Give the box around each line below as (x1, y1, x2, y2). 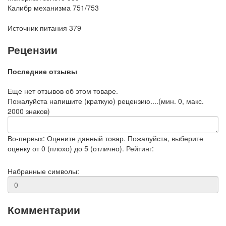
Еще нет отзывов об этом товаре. (8, 85, 118, 96)
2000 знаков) (8, 105, 50, 116)
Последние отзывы (8, 66, 77, 77)
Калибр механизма (8, 3, 71, 13)
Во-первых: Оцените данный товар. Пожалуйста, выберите (8, 133, 203, 143)
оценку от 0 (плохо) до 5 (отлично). (8, 143, 124, 153)
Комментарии (8, 202, 80, 217)
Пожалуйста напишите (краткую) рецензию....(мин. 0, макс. (8, 95, 204, 106)
